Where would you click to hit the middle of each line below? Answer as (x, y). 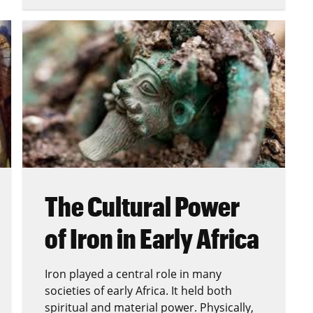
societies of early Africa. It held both (138, 291)
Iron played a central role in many (133, 274)
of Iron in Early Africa (152, 239)
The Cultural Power (142, 206)
